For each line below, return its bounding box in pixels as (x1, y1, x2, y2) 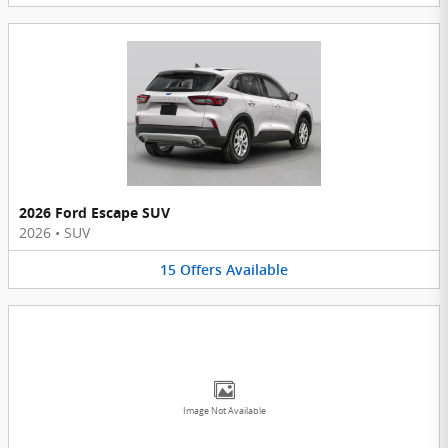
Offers (180, 261, 222, 278)
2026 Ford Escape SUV (19, 202, 170, 222)
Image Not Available (182, 405, 266, 418)
